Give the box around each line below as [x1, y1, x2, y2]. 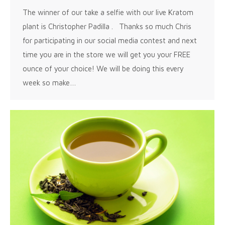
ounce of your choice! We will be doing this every [23, 64, 184, 73]
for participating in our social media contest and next [23, 36, 197, 45]
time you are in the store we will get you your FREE [23, 50, 190, 59]
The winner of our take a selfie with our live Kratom [23, 8, 193, 17]
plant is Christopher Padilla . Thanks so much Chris [23, 22, 191, 31]
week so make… [23, 78, 76, 87]
